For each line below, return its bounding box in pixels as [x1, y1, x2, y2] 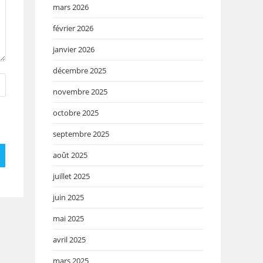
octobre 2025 [53, 107, 99, 118]
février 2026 [53, 22, 93, 33]
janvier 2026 [53, 43, 95, 55]
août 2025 [53, 149, 87, 160]
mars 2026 [53, 1, 89, 12]
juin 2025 [53, 191, 84, 203]
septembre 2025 [53, 128, 109, 139]
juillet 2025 [53, 170, 90, 181]
